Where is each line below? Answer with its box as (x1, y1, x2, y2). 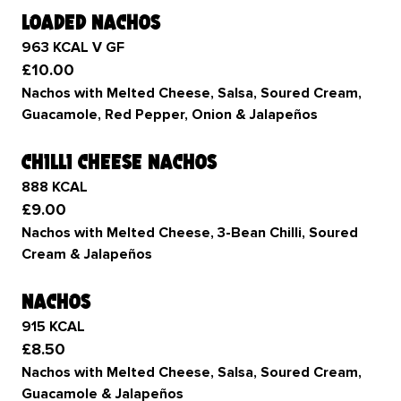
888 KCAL (21, 178, 88, 196)
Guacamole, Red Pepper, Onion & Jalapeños (21, 106, 318, 124)
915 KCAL (21, 318, 85, 336)
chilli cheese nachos (21, 149, 217, 175)
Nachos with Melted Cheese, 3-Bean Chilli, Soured (21, 224, 358, 242)
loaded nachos (21, 9, 160, 35)
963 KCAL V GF (21, 38, 124, 56)
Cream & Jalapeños (21, 245, 152, 263)
